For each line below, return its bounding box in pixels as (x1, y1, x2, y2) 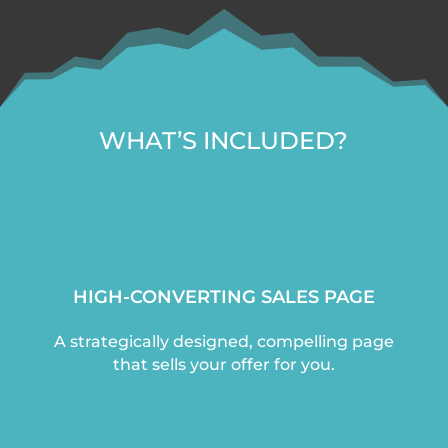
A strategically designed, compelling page (53, 332, 394, 352)
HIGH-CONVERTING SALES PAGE (72, 286, 375, 309)
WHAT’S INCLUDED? (99, 126, 349, 156)
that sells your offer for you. (112, 355, 335, 375)
